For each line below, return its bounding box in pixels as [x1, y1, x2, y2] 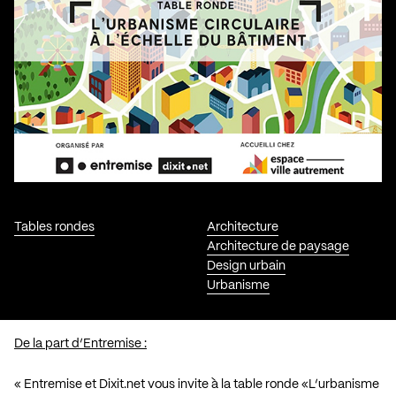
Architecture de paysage [206, 240, 349, 253]
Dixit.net [99, 377, 145, 391]
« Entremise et [14, 377, 99, 391]
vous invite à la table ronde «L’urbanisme [145, 377, 379, 391]
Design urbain [206, 259, 286, 272]
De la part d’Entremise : [14, 337, 147, 350]
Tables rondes [14, 220, 95, 233]
